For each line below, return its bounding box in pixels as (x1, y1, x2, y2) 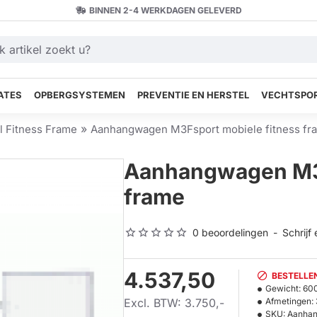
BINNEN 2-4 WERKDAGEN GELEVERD (88, 4, 242, 16)
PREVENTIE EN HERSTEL (137, 89, 249, 100)
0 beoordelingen (192, 226, 268, 238)
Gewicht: (265, 283, 301, 294)
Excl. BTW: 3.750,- (124, 296, 224, 310)
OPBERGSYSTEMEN (34, 89, 125, 100)
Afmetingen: (265, 296, 313, 306)
